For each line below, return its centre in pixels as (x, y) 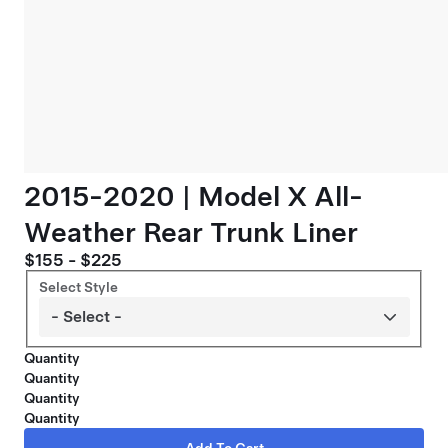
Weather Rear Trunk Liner (191, 232)
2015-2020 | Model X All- (193, 196)
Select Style (78, 286)
